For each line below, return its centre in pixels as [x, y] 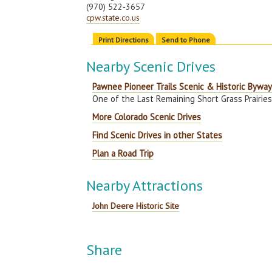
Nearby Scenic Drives [151, 66]
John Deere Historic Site [136, 206]
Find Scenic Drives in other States [158, 135]
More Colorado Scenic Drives [147, 117]
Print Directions [124, 40]
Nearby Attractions [145, 185]
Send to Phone [186, 40]
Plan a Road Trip [123, 153]
